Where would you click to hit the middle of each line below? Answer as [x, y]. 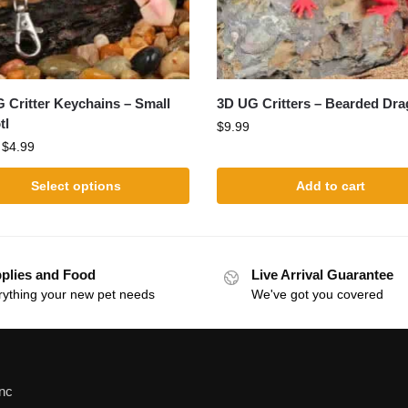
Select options [76, 186]
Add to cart [330, 186]
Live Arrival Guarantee [322, 275]
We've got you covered [317, 295]
